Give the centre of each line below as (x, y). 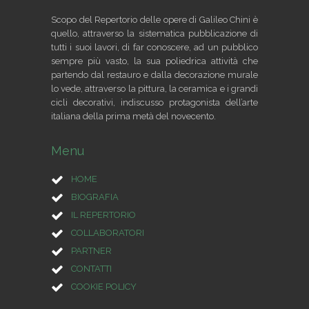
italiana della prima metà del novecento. (133, 117)
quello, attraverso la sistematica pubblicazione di (154, 34)
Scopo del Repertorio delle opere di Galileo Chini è (154, 20)
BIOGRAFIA (95, 197)
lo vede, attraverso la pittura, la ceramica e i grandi (154, 89)
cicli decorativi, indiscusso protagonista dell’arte (154, 103)
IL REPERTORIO (103, 215)
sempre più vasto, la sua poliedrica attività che (154, 61)
